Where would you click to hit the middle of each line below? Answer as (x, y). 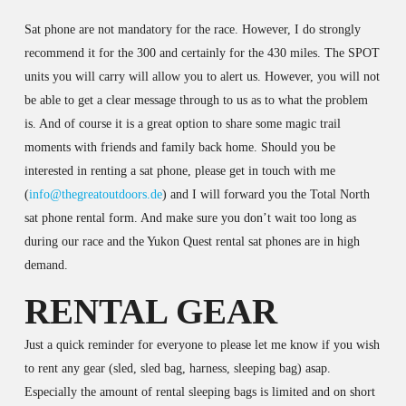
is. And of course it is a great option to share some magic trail (182, 123)
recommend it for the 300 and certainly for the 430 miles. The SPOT (202, 53)
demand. (46, 265)
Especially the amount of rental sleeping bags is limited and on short (199, 391)
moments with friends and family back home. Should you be (179, 147)
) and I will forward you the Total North (266, 194)
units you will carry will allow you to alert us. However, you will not (202, 76)
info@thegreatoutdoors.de (95, 194)
